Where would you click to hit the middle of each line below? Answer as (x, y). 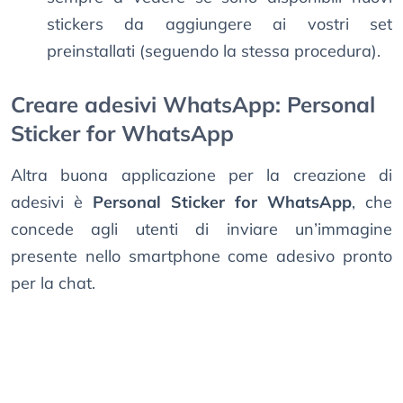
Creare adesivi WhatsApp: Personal (193, 105)
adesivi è (52, 202)
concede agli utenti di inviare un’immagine (201, 229)
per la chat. (53, 283)
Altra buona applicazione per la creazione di (201, 175)
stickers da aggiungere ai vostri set (219, 24)
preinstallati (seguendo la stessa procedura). (214, 51)
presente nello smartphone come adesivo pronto (201, 256)
